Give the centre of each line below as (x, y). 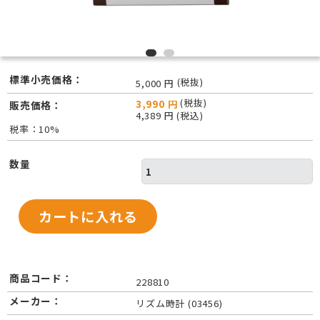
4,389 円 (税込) (169, 116)
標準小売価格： (46, 80)
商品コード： (41, 278)
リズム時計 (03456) (179, 304)
